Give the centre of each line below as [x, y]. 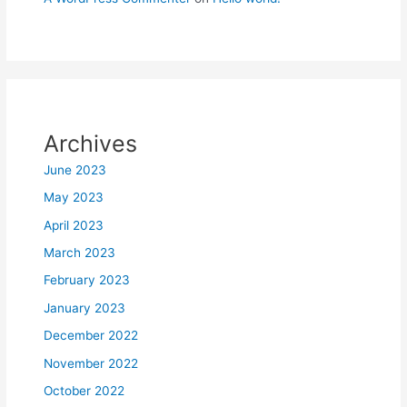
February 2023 [87, 280]
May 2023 [74, 198]
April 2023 [74, 225]
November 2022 [91, 363]
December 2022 [91, 336]
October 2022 [84, 391]
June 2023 [75, 169]
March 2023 [80, 253]
